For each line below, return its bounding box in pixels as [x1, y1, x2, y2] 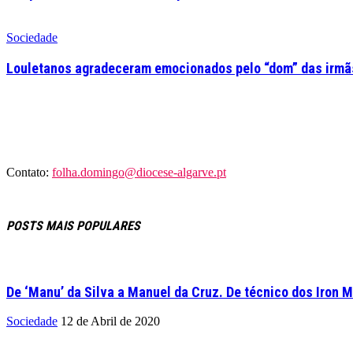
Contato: [6, 165, 52, 180]
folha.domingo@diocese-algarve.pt [52, 165, 226, 180]
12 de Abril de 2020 [61, 314, 160, 328]
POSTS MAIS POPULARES [6, 217, 140, 233]
